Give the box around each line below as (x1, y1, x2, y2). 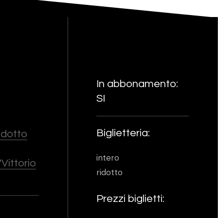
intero (96, 152, 120, 163)
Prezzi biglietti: (96, 193, 165, 204)
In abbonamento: (96, 78, 179, 90)
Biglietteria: (96, 127, 150, 139)
